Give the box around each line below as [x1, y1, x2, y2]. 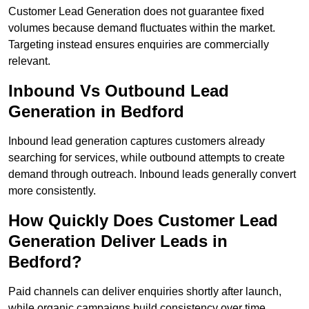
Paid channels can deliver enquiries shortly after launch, [8, 286, 281, 298]
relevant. [8, 55, 50, 68]
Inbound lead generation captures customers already [8, 135, 265, 148]
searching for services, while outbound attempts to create [8, 152, 285, 164]
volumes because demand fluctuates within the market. [8, 22, 275, 34]
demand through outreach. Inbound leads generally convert [8, 168, 296, 181]
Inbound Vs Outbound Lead [8, 81, 229, 101]
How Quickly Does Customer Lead [8, 211, 278, 230]
